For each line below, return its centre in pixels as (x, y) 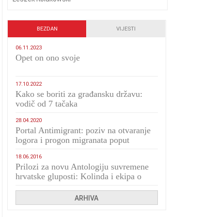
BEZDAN (47, 29)
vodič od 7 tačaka (47, 104)
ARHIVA (87, 198)
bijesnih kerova (43, 150)
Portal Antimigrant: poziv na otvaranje (83, 130)
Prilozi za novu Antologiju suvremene (82, 167)
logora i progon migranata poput (73, 140)
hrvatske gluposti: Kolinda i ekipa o (79, 176)
